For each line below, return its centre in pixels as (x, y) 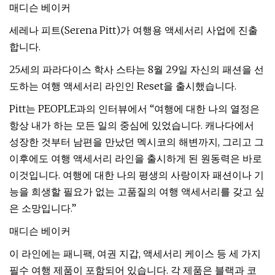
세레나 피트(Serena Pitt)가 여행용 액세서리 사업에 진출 (134, 30)
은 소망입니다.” (43, 208)
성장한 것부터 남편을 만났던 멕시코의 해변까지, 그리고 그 (137, 142)
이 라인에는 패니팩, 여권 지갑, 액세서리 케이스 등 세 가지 (135, 254)
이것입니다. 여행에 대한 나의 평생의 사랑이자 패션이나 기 (137, 175)
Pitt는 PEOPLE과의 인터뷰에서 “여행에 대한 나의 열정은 (134, 109)
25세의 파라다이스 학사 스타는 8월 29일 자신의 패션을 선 (137, 69)
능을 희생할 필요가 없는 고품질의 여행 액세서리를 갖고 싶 (137, 192)
